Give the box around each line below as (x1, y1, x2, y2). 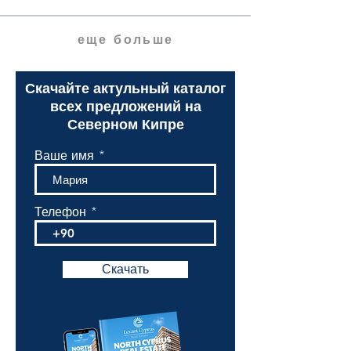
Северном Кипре (67, 115, 184, 133)
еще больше (77, 31, 174, 48)
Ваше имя (34, 147, 94, 164)
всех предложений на (49, 97, 201, 115)
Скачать (102, 262, 149, 277)
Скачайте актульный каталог (24, 79, 226, 97)
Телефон (34, 203, 86, 220)
